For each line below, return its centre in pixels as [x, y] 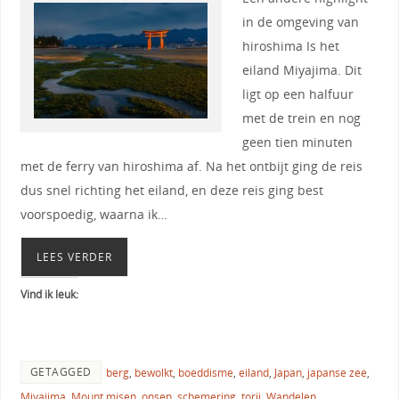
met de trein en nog [301, 118]
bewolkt [153, 372]
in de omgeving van [300, 21]
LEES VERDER [74, 256]
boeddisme [205, 372]
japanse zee [337, 372]
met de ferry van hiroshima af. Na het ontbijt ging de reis [191, 166]
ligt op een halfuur [297, 94]
